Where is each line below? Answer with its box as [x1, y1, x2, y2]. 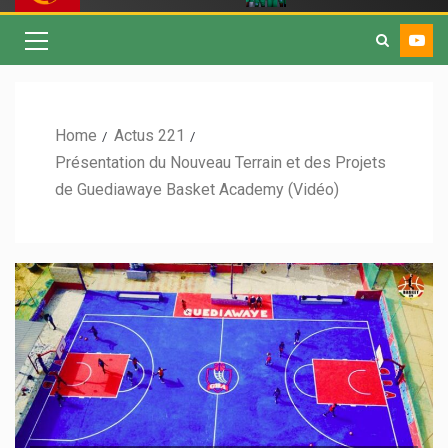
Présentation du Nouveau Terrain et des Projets [55, 153, 386, 173]
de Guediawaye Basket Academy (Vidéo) [55, 180, 339, 200]
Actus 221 [114, 126, 185, 146]
